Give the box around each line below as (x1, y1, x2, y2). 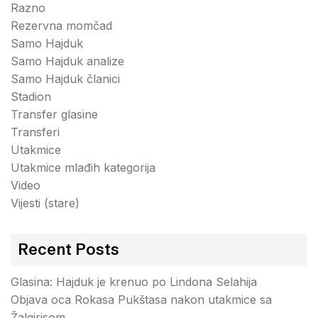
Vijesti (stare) (11, 196, 79, 210)
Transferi (11, 125, 60, 139)
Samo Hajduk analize (11, 54, 124, 68)
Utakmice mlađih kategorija (11, 160, 155, 175)
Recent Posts (18, 240, 119, 259)
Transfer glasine (11, 107, 98, 121)
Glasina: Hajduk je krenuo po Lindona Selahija (11, 275, 257, 289)
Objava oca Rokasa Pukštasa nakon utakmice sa (11, 292, 272, 307)
